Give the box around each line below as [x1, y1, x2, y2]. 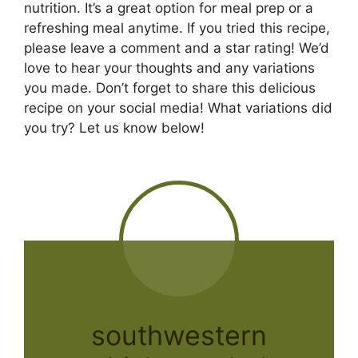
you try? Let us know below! [24, 120, 205, 137]
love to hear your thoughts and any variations [24, 60, 315, 77]
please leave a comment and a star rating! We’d [24, 40, 329, 57]
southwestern [91, 318, 267, 352]
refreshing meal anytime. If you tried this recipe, [24, 20, 330, 37]
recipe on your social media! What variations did [24, 100, 332, 117]
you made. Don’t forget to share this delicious [24, 80, 316, 97]
